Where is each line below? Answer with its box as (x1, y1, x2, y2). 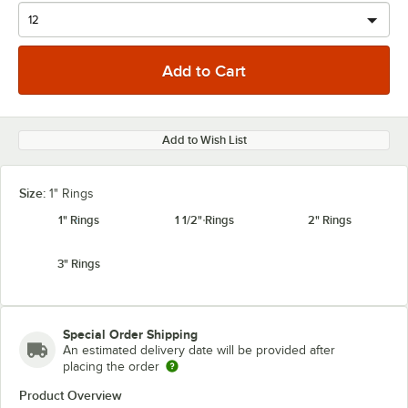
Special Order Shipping (63, 327, 198, 342)
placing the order (63, 360, 159, 373)
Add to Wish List (161, 133, 247, 147)
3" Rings (56, 257, 100, 270)
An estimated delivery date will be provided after (63, 343, 335, 357)
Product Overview (19, 388, 122, 403)
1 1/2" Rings (174, 213, 234, 227)
